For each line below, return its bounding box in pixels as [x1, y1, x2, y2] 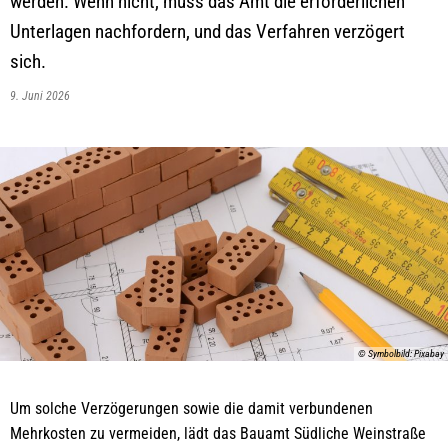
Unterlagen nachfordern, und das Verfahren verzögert [10, 20, 405, 43]
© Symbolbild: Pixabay [358, 347, 444, 359]
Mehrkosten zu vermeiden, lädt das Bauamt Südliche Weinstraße [10, 423, 426, 443]
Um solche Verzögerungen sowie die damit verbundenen [10, 398, 373, 418]
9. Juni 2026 [10, 89, 76, 103]
